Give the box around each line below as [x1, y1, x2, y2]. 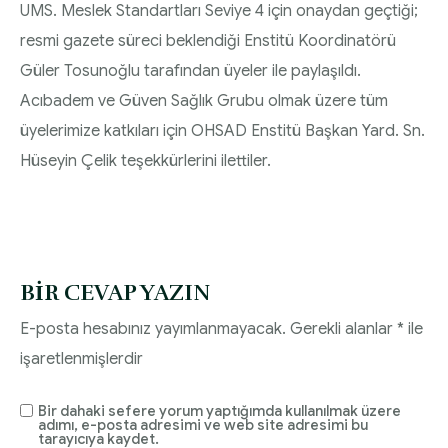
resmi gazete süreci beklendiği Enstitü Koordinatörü [20, 31, 396, 52]
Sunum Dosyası [61, 111, 173, 132]
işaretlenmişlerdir [20, 349, 143, 370]
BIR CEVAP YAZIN [20, 279, 210, 307]
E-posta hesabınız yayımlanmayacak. [20, 319, 286, 340]
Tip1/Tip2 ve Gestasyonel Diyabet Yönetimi [61, 81, 371, 102]
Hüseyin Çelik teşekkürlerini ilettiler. [20, 151, 271, 172]
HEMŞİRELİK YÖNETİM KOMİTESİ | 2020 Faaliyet [61, 21, 409, 42]
